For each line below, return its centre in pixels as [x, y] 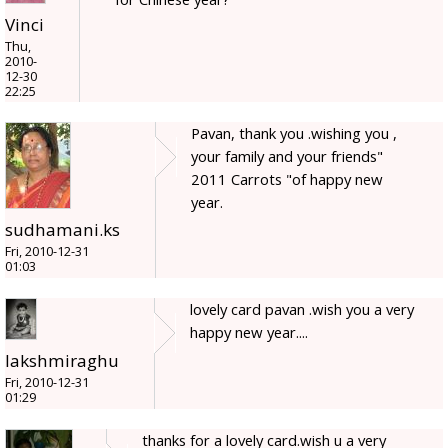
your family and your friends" [287, 156]
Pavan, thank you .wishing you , [294, 133]
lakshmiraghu [62, 361]
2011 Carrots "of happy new [287, 179]
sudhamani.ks [62, 230]
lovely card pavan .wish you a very [302, 309]
